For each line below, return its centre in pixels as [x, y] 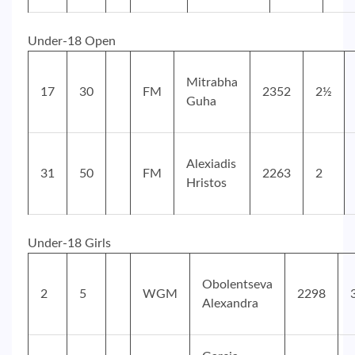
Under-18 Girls [69, 244]
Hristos [206, 183]
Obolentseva [237, 285]
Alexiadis [211, 164]
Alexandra [230, 304]
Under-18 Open [72, 42]
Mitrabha [212, 83]
